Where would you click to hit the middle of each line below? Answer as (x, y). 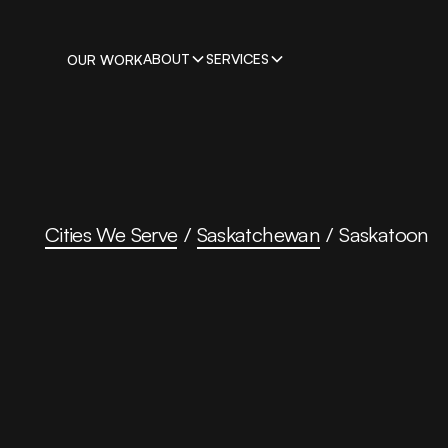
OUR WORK (105, 59)
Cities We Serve (111, 234)
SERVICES (238, 58)
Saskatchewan (258, 234)
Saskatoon (384, 234)
